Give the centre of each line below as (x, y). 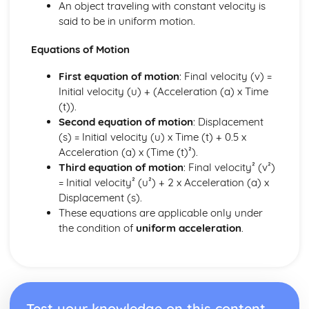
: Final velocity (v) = (225, 76)
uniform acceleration (188, 228)
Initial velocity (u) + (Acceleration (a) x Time (163, 91)
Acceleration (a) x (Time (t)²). (128, 152)
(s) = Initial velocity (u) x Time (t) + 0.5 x (152, 137)
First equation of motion (119, 76)
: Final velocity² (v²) (229, 167)
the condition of (97, 228)
